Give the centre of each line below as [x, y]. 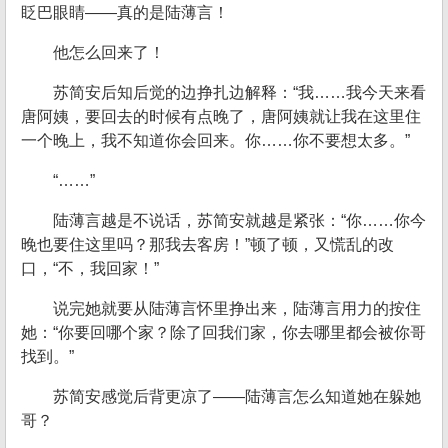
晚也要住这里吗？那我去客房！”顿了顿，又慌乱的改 [207, 244]
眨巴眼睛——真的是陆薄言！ [125, 12]
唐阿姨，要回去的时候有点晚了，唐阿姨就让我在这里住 [221, 116]
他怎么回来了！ [109, 52]
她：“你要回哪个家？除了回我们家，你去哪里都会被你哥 [223, 332]
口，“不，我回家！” [90, 268]
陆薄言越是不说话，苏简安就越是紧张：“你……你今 [239, 220]
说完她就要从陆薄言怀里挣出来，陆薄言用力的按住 [237, 308]
